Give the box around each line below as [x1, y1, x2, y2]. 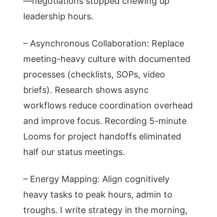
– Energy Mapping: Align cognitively [23, 174, 170, 184]
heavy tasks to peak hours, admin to [23, 189, 172, 200]
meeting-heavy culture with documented [23, 54, 190, 64]
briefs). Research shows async [23, 85, 149, 95]
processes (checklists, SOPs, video [23, 69, 165, 79]
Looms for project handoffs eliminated [23, 131, 181, 141]
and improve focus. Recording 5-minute [23, 116, 186, 126]
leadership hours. [23, 11, 93, 21]
